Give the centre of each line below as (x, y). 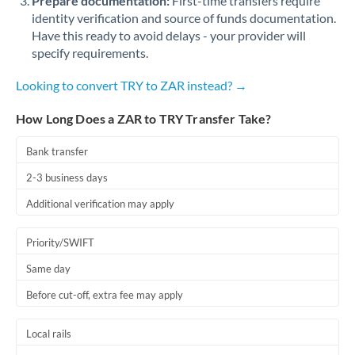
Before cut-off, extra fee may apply (105, 295)
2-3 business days (67, 177)
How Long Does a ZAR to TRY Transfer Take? (144, 118)
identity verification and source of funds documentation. (184, 18)
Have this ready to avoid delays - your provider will (169, 35)
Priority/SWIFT (60, 242)
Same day (48, 269)
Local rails (49, 334)
